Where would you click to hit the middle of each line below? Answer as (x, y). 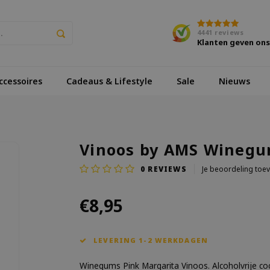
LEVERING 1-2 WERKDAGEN (149, 240)
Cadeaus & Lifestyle (109, 81)
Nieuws (234, 81)
